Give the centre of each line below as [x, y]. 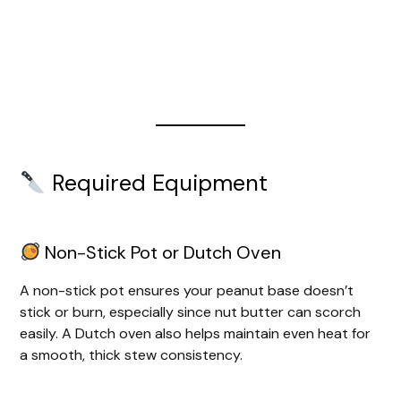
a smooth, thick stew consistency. [132, 355]
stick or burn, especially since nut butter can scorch [191, 312]
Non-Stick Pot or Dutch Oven [161, 253]
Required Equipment [156, 183]
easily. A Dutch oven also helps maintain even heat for [196, 334]
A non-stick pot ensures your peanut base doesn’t [187, 291]
